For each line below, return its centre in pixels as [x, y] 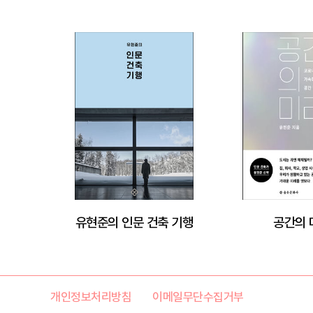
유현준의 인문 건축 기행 [134, 222]
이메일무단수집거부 [198, 297]
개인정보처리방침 [91, 297]
